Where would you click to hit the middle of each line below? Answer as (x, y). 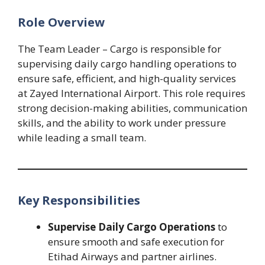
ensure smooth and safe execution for (136, 241)
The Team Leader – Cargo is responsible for (119, 49)
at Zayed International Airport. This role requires (132, 93)
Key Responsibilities (79, 200)
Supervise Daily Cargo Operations (132, 227)
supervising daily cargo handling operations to (127, 63)
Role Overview (61, 22)
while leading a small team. (82, 137)
